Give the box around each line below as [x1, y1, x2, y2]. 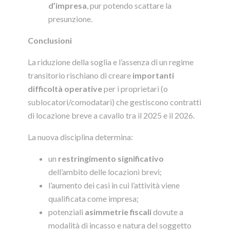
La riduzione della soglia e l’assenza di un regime [28, 57, 194, 67]
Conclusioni [28, 35, 72, 46]
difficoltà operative [28, 84, 102, 94]
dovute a [151, 207, 183, 217]
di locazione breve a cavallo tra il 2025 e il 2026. [28, 110, 195, 121]
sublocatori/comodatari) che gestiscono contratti [28, 97, 201, 107]
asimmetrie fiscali [85, 207, 151, 217]
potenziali [48, 207, 85, 217]
